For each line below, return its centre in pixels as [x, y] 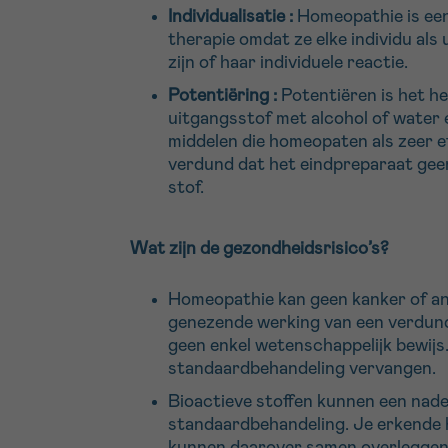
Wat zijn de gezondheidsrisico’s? [259, 249]
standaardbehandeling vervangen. [302, 369]
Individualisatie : [230, 17]
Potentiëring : [222, 96]
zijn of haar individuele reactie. [288, 63]
